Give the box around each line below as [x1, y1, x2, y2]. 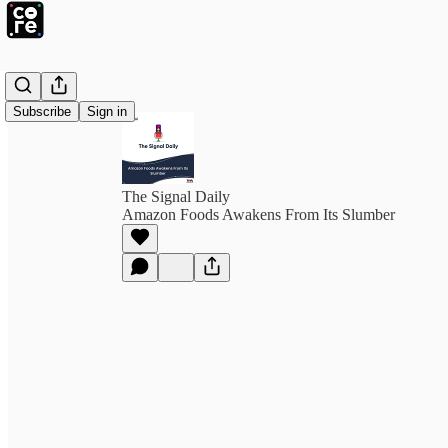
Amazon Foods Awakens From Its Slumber [122, 206, 395, 223]
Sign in [87, 104, 127, 119]
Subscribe [13, 104, 71, 119]
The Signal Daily [122, 188, 230, 205]
